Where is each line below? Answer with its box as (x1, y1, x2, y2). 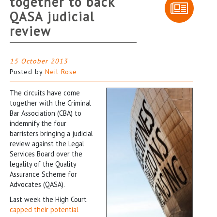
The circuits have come (10, 88, 80, 97)
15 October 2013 (10, 56, 68, 65)
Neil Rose (45, 67, 77, 76)
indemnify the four (10, 118, 66, 128)
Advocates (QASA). (10, 179, 65, 189)
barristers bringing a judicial (10, 128, 93, 138)
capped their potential (10, 204, 78, 214)
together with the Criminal (10, 98, 91, 108)
